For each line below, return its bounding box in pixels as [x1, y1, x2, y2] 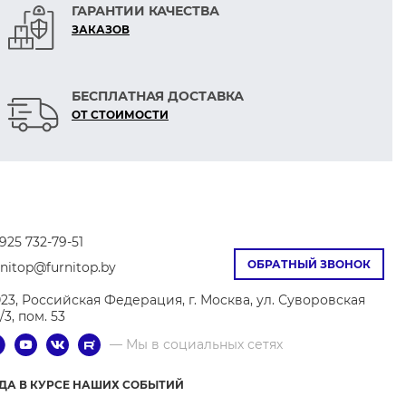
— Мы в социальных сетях [109, 336, 283, 353]
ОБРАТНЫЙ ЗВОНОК [247, 257, 372, 272]
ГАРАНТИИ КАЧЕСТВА [71, 3, 219, 19]
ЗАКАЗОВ [71, 23, 130, 36]
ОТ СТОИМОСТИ [71, 108, 169, 121]
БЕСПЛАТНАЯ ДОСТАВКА [71, 88, 244, 104]
